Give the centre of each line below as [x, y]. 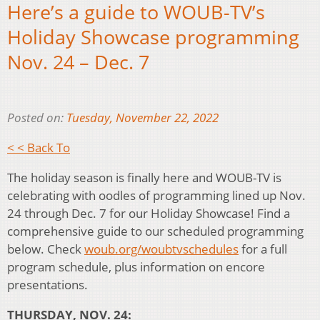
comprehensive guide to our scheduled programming [155, 231]
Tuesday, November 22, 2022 [142, 117]
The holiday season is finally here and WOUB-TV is [144, 177]
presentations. [47, 284]
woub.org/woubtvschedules [161, 249]
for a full [263, 249]
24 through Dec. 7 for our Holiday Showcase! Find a [149, 213]
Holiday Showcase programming [153, 37]
